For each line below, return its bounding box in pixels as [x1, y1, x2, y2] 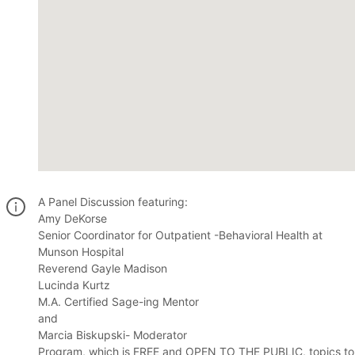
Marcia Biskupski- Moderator [38, 328, 187, 342]
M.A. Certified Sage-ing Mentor [38, 295, 199, 309]
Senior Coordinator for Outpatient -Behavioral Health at [38, 228, 323, 242]
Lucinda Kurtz [38, 278, 110, 292]
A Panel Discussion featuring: [38, 195, 188, 209]
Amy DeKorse [38, 212, 107, 226]
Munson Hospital [38, 245, 124, 259]
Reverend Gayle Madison [38, 261, 167, 276]
